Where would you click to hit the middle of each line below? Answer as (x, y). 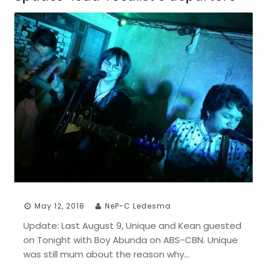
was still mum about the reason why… (106, 254)
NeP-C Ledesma (138, 206)
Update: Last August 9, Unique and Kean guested (132, 225)
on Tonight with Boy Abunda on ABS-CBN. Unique (131, 240)
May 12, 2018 (60, 206)
